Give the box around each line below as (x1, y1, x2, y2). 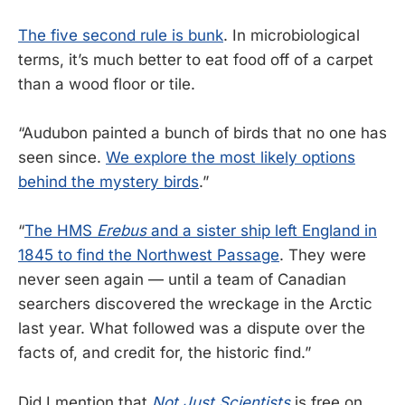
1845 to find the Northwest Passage (18, 246, 279, 265)
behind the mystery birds (18, 173, 199, 192)
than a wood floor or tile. (18, 75, 195, 94)
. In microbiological (223, 26, 360, 45)
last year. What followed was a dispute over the (18, 319, 365, 338)
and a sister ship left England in (146, 221, 377, 240)
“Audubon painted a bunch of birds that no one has (18, 124, 387, 143)
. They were (279, 246, 366, 265)
